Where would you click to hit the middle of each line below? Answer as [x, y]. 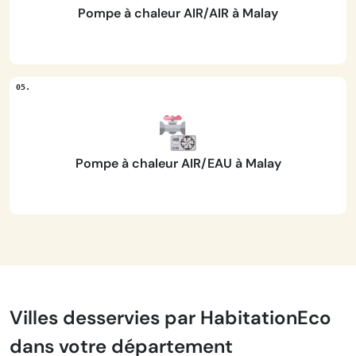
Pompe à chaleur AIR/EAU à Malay [178, 163]
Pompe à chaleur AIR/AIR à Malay [178, 13]
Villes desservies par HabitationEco [170, 317]
